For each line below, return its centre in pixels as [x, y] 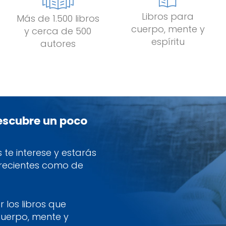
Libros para [168, 16]
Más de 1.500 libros [58, 18]
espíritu [168, 41]
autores [58, 43]
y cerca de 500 [58, 31]
